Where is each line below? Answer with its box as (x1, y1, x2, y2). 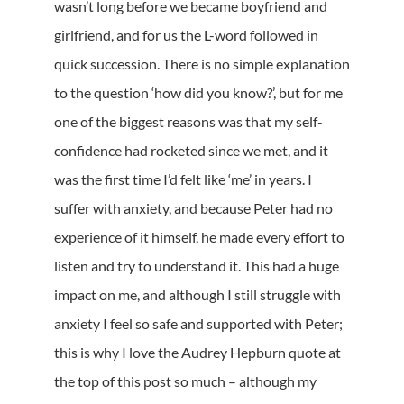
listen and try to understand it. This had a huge (54, 256, 339, 274)
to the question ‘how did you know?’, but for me (54, 83, 343, 101)
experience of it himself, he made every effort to (54, 227, 344, 245)
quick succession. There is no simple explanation (54, 54, 350, 72)
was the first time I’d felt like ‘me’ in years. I (54, 170, 312, 188)
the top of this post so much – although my (54, 372, 317, 390)
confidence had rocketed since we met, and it (54, 141, 328, 159)
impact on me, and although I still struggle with (54, 285, 341, 303)
